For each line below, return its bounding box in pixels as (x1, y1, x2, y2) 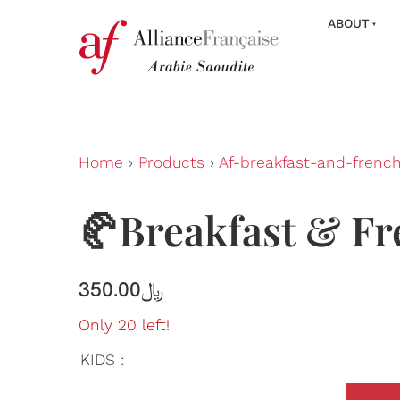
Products (138, 154, 204, 171)
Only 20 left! (79, 316, 170, 335)
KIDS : (80, 350, 124, 369)
